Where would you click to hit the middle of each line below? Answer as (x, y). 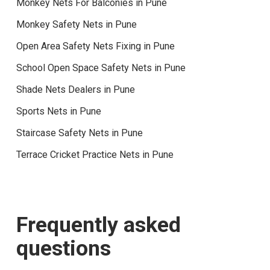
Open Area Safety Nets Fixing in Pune (95, 46)
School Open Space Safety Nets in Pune (101, 67)
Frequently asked (99, 224)
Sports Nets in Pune (58, 111)
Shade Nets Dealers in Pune (75, 89)
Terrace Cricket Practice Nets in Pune (95, 154)
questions (64, 248)
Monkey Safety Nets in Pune (76, 24)
